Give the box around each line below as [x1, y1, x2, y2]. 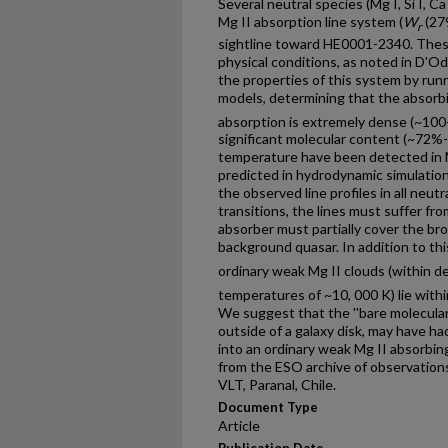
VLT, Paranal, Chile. [218, 375, 336, 393]
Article [218, 416, 260, 434]
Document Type [218, 398, 318, 415]
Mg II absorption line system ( [218, 13, 403, 30]
